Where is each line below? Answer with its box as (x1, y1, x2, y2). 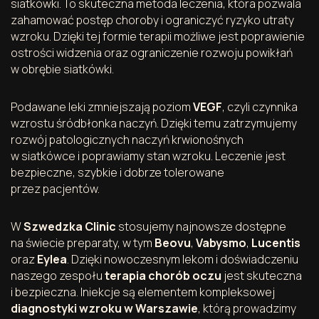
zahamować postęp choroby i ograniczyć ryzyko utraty (11, 11, 294, 28)
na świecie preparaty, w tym (11, 234, 155, 251)
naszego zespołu (11, 267, 105, 283)
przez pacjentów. (11, 180, 100, 197)
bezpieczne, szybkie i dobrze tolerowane (11, 164, 224, 180)
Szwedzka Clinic (23, 218, 116, 234)
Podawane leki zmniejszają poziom (11, 98, 193, 115)
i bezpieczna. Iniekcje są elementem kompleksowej (11, 283, 275, 300)
